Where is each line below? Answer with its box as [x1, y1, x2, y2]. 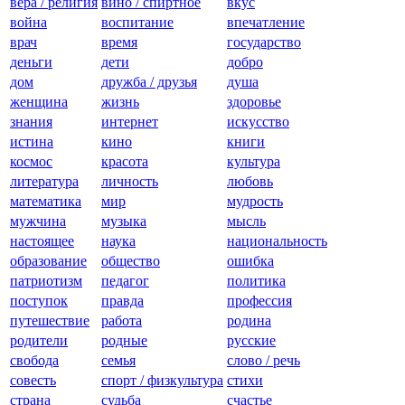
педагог [101, 273, 149, 289]
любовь [227, 174, 273, 190]
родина [227, 313, 271, 329]
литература [10, 174, 79, 190]
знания [10, 114, 52, 130]
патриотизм [10, 273, 82, 289]
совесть [10, 372, 56, 389]
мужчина [10, 213, 66, 230]
